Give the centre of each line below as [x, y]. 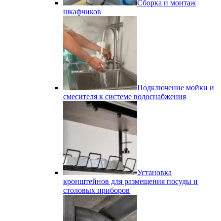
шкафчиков [82, 12]
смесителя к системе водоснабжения [125, 96]
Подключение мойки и [176, 88]
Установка [154, 172]
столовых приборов [96, 190]
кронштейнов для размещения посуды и [130, 181]
